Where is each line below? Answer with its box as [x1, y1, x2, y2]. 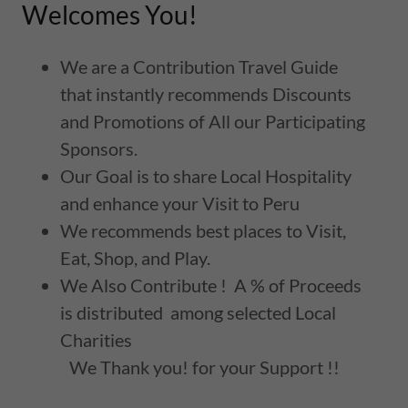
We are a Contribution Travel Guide [60, 56, 338, 77]
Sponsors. [60, 138, 138, 159]
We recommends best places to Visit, [60, 219, 346, 241]
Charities [60, 329, 132, 351]
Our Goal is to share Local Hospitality [60, 165, 352, 187]
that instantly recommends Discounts [60, 83, 352, 105]
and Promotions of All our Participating [60, 110, 365, 132]
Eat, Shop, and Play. [60, 247, 210, 269]
